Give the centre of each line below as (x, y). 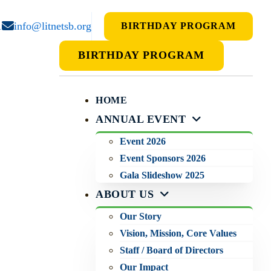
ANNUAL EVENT (141, 119)
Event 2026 (143, 142)
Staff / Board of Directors (172, 250)
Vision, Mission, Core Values (178, 233)
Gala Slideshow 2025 (162, 175)
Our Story (141, 217)
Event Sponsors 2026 (163, 158)
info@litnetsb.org (53, 26)
